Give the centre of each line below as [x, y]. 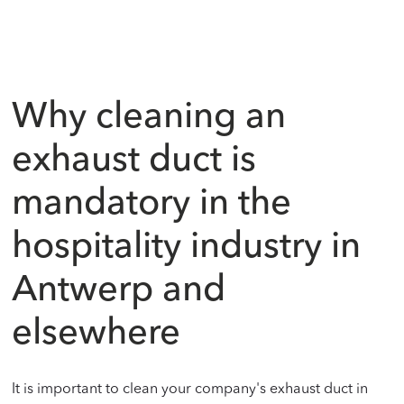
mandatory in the [152, 204]
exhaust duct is [134, 161]
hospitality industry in [187, 248]
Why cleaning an [149, 118]
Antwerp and [119, 291]
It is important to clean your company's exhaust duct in [190, 389]
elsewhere [96, 334]
